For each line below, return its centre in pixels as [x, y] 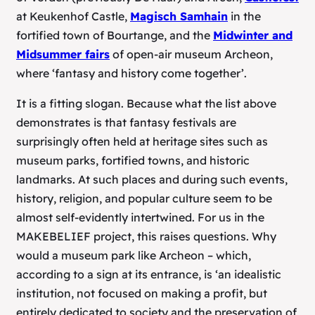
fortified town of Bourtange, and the [115, 36]
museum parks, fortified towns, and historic [133, 161]
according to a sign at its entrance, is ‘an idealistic [149, 275]
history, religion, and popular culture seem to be [144, 199]
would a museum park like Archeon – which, [134, 256]
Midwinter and [253, 36]
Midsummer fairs [63, 54]
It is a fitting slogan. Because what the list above [146, 104]
